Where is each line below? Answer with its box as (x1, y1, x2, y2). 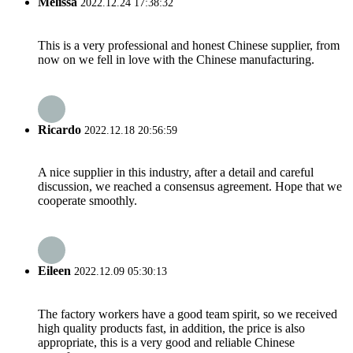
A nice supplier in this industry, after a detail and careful (38, 165, 314, 180)
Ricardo (38, 122, 81, 136)
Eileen (38, 264, 71, 278)
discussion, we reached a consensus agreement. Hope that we (38, 180, 342, 194)
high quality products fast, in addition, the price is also (38, 321, 305, 335)
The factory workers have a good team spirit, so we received (38, 307, 337, 321)
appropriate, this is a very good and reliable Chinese (38, 335, 295, 349)
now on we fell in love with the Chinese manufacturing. (38, 52, 314, 66)
